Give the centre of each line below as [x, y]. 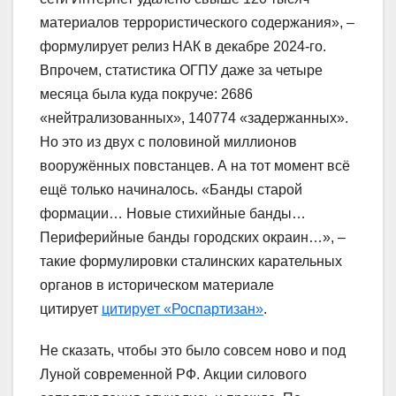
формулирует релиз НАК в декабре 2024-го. [183, 46]
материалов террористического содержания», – [197, 22]
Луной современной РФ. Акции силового [173, 374]
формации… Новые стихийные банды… [173, 213]
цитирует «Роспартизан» [183, 308]
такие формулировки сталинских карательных [191, 261]
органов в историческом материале [157, 285]
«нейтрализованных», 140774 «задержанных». [194, 118]
